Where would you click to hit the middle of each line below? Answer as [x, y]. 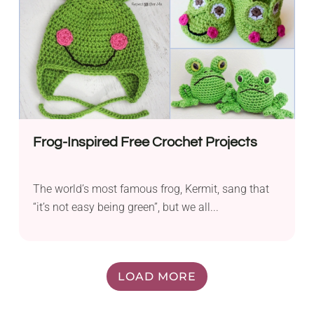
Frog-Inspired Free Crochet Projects [145, 142]
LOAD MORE [157, 276]
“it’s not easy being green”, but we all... [126, 207]
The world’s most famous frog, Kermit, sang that [151, 189]
